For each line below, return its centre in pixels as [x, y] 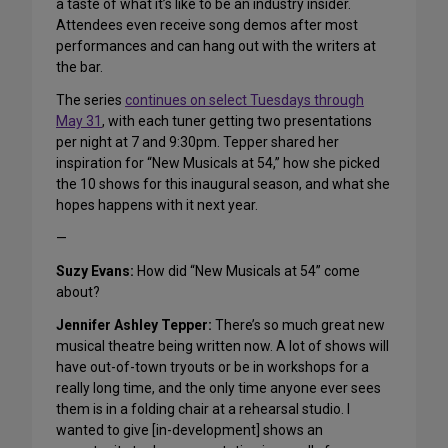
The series [90, 100]
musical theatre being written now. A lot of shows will [222, 346]
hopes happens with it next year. [157, 205]
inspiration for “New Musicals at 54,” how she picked [218, 163]
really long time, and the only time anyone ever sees [218, 388]
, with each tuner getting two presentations [237, 121]
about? [78, 292]
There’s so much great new [298, 325]
